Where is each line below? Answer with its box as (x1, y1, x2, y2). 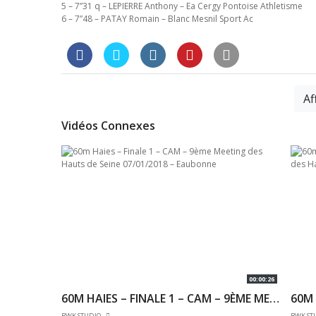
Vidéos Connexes (61, 118, 155, 134)
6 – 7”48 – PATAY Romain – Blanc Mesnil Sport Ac (61, 13, 253, 25)
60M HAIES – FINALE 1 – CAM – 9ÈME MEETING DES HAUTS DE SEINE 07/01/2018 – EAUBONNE (269, 291, 279, 307)
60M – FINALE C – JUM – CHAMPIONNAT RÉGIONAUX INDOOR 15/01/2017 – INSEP (34, 291, 44, 307)
